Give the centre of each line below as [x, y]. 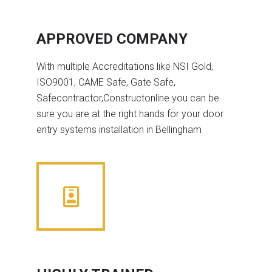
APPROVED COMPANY [112, 39]
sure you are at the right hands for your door [130, 114]
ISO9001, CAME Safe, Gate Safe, [106, 82]
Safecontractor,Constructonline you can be [128, 98]
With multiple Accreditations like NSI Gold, [125, 66]
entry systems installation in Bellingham [119, 129]
